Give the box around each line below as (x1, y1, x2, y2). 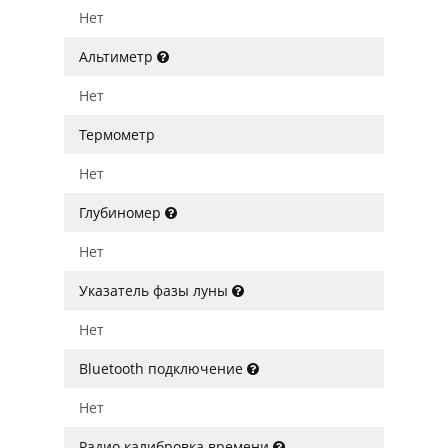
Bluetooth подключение (79, 359, 247, 378)
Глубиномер (79, 203, 165, 222)
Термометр (79, 125, 155, 144)
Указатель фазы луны (79, 281, 232, 300)
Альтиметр (79, 47, 157, 66)
